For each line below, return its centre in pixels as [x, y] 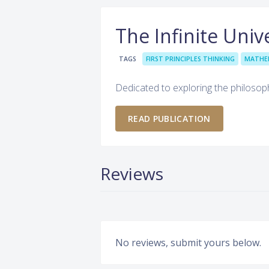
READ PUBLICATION [169, 118]
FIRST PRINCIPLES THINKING [190, 59]
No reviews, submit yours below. [188, 242]
